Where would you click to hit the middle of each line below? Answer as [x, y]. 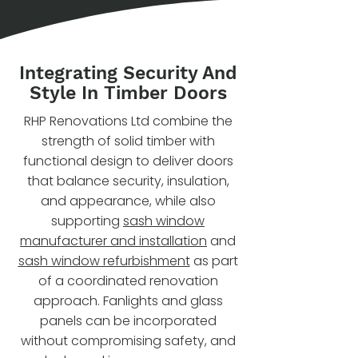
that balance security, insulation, [128, 181]
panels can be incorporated [128, 321]
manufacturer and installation [113, 241]
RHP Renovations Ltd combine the [128, 121]
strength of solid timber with [128, 141]
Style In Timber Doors [128, 93]
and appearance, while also [128, 201]
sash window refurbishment [104, 261]
